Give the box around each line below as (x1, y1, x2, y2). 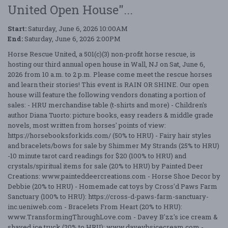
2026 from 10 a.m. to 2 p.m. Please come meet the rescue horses (8, 69, 212, 79)
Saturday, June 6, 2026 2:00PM (23, 34, 121, 43)
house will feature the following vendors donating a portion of (8, 90, 206, 99)
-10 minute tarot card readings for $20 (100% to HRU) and (8, 151, 186, 160)
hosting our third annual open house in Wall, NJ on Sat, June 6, (8, 59, 205, 69)
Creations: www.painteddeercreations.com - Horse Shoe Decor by (8, 171, 220, 181)
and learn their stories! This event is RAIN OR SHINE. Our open (8, 79, 209, 89)
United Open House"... (8, 1, 133, 18)
